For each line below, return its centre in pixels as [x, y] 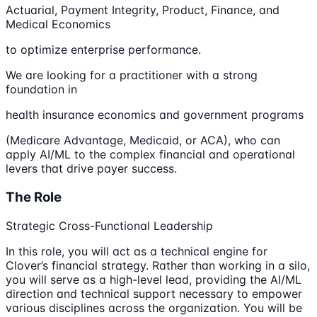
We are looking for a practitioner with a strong [132, 75]
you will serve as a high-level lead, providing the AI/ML [154, 279]
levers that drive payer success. [91, 169]
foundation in [41, 90]
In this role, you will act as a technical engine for [137, 251]
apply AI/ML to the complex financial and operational [150, 155]
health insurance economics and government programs [155, 115]
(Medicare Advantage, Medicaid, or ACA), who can [143, 140]
